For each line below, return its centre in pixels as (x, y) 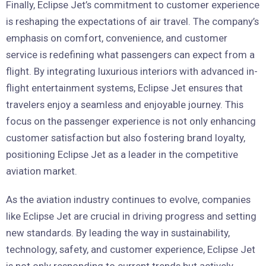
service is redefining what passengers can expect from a (130, 54)
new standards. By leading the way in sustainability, (118, 232)
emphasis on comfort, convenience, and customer (117, 38)
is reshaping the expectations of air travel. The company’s (132, 21)
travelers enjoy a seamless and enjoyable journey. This (125, 104)
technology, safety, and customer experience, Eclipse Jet (131, 249)
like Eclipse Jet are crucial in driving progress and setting (131, 216)
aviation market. (42, 171)
